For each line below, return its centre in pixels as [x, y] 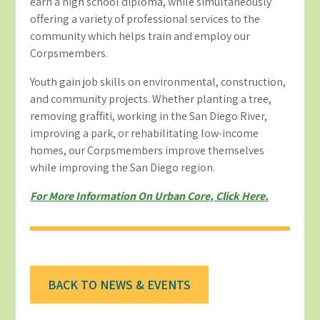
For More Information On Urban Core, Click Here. [150, 196]
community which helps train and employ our [140, 36]
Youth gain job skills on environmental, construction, [158, 82]
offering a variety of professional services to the [145, 19]
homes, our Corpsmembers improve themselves [147, 151]
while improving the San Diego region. [123, 168]
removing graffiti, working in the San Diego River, [149, 116]
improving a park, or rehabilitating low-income [145, 134]
